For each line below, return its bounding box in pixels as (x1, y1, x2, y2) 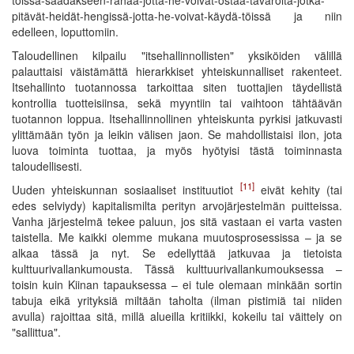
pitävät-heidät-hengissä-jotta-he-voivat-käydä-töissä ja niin (12, 7, 342, 24)
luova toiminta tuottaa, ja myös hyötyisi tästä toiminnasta (12, 141, 342, 158)
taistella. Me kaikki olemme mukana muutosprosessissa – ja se (12, 228, 342, 245)
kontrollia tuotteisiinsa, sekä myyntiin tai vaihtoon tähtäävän (12, 94, 342, 111)
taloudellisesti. (12, 157, 82, 174)
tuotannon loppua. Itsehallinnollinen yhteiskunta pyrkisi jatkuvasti (12, 110, 342, 126)
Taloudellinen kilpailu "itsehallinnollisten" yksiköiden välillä (12, 47, 342, 63)
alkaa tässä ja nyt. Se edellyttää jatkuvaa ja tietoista (12, 244, 342, 261)
